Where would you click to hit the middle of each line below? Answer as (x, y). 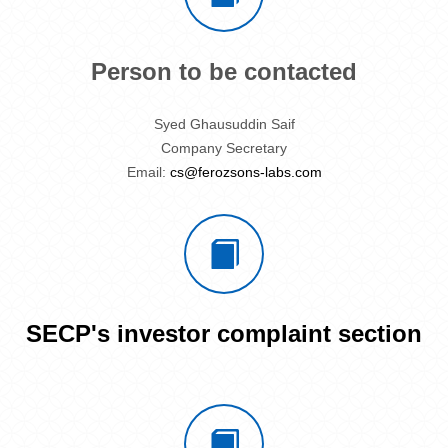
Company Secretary (224, 147)
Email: (148, 171)
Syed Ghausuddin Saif (224, 124)
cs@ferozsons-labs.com (245, 171)
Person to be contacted (224, 72)
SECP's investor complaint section (224, 333)
